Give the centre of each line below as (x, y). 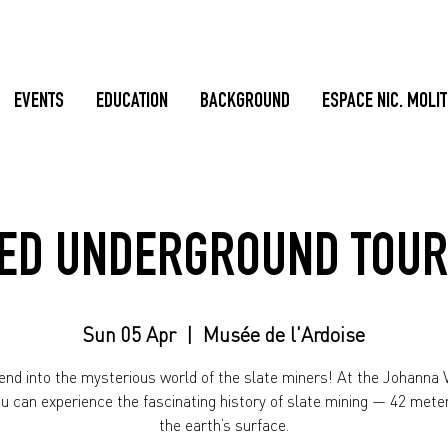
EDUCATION (132, 102)
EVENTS (39, 102)
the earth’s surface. (224, 425)
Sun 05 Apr (129, 334)
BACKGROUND (245, 102)
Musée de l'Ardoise (284, 334)
